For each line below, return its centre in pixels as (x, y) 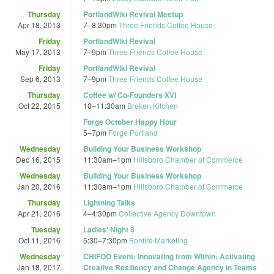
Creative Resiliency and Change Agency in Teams (170, 267)
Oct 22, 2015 (39, 105)
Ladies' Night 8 (109, 229)
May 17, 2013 (38, 51)
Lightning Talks (109, 202)
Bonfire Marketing (158, 240)
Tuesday (46, 229)
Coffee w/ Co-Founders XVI (130, 94)
